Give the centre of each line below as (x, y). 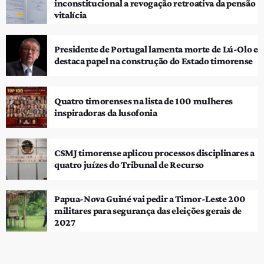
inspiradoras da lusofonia (106, 113)
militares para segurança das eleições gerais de (148, 210)
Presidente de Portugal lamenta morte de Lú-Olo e (156, 49)
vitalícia (70, 15)
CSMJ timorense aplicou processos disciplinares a (154, 153)
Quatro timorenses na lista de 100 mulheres (143, 101)
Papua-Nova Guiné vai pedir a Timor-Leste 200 (150, 199)
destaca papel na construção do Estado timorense (154, 61)
